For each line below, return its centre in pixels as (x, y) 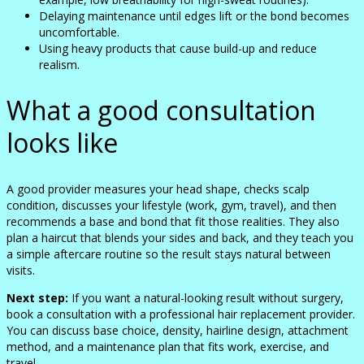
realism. (59, 64)
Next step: (37, 297)
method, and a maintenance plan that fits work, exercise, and (168, 346)
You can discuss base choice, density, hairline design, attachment (178, 330)
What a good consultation (161, 110)
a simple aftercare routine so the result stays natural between (169, 253)
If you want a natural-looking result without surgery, (206, 297)
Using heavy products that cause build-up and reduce (178, 48)
